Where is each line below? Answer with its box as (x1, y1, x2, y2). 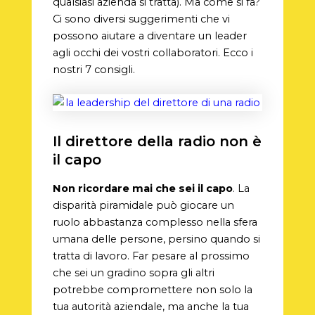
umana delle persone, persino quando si (52, 233, 260, 246)
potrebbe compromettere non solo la (52, 283, 252, 297)
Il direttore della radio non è (52, 133, 262, 150)
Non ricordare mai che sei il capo (52, 182, 233, 195)
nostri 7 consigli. (52, 63, 135, 76)
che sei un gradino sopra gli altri (52, 266, 214, 280)
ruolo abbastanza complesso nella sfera (52, 216, 257, 229)
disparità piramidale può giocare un (52, 199, 234, 212)
